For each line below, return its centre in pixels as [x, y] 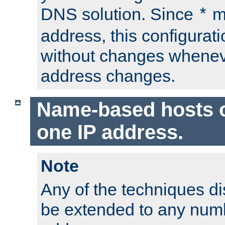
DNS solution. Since [119, 14]
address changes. [108, 76]
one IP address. [110, 132]
